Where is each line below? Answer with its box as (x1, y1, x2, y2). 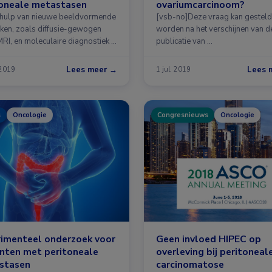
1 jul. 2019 (156, 65, 191, 75)
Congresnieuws (157, 110, 208, 120)
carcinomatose (156, 257, 224, 271)
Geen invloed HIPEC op (156, 232, 261, 245)
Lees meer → (66, 64, 117, 75)
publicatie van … (156, 35, 212, 47)
